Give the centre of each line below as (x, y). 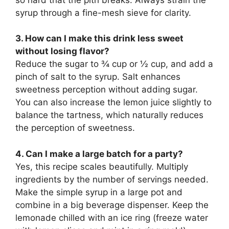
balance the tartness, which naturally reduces (109, 115)
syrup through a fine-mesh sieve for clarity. (103, 13)
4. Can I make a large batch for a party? (99, 154)
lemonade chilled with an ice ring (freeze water (112, 217)
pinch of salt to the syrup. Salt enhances (98, 77)
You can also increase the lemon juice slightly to (113, 102)
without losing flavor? (62, 51)
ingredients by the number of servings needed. (112, 179)
